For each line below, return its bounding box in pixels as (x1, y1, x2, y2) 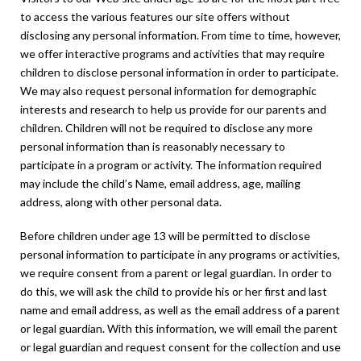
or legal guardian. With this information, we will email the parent (20, 321, 338, 335)
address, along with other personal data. (20, 195, 222, 210)
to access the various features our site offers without (20, 10, 290, 24)
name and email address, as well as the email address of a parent (20, 302, 340, 317)
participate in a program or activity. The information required (20, 158, 322, 172)
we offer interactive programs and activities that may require (20, 47, 325, 61)
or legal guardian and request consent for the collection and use (20, 339, 341, 354)
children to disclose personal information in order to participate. (20, 65, 338, 80)
